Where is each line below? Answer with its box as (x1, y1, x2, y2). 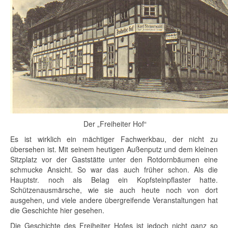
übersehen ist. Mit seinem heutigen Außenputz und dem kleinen (10, 144, 218, 155)
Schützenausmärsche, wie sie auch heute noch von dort (10, 185, 218, 195)
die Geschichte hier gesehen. (10, 205, 104, 216)
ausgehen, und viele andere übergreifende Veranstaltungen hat (10, 195, 218, 206)
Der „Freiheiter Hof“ (81, 119, 147, 129)
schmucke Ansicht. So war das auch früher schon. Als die (10, 164, 218, 175)
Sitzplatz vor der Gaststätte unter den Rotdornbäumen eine (10, 154, 218, 165)
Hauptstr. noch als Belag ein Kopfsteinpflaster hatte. (10, 175, 218, 185)
